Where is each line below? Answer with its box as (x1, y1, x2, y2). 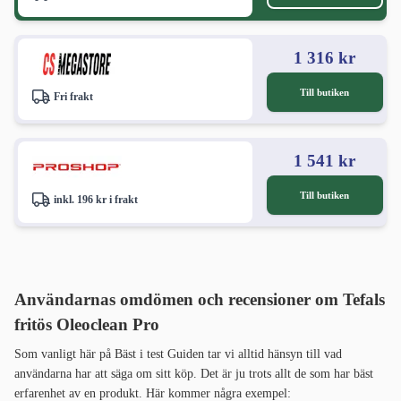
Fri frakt (54, 90, 93, 104)
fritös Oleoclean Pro (14, 315, 159, 335)
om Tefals (311, 290, 385, 310)
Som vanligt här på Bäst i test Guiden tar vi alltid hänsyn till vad (14, 347, 342, 362)
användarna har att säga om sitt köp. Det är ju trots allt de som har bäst (14, 367, 373, 381)
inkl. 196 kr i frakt (54, 193, 138, 207)
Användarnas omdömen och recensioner (14, 290, 311, 310)
